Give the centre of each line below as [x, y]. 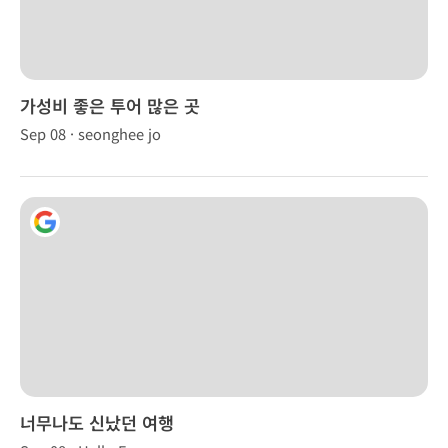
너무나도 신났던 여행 [97, 422]
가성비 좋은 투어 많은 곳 [110, 105]
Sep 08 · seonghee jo [90, 133]
